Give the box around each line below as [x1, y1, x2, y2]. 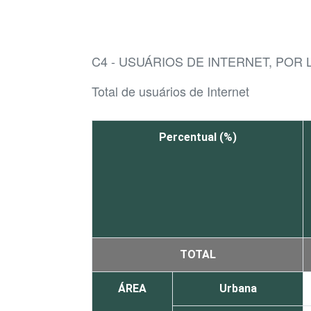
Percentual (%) [158, 131, 237, 144]
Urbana [219, 282, 257, 296]
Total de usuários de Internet [92, 82, 249, 101]
